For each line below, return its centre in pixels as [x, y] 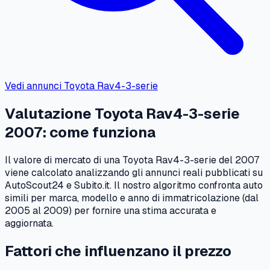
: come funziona [99, 133]
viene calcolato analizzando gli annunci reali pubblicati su [134, 172]
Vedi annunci [34, 86]
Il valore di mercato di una [64, 160]
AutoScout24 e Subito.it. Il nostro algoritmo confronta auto [134, 185]
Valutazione [50, 114]
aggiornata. [29, 223]
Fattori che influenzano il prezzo [118, 251]
